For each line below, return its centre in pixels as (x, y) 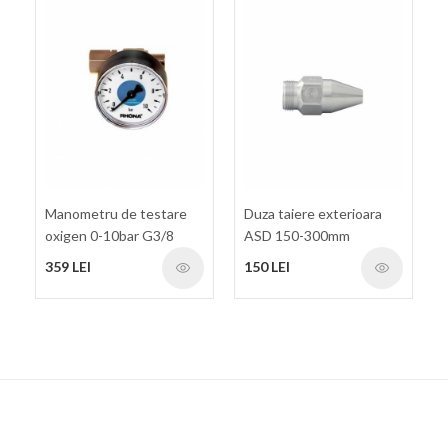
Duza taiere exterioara (313, 214)
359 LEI (68, 267)
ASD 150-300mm (297, 236)
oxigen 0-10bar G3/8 (109, 236)
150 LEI (267, 267)
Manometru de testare (116, 214)
